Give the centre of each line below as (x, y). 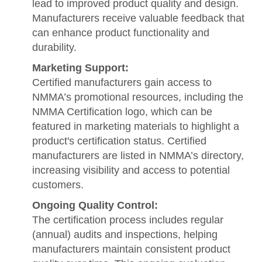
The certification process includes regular (128, 220)
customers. (58, 185)
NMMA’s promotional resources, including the (138, 97)
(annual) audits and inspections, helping (125, 234)
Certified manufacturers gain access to (122, 82)
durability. (54, 47)
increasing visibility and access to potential (131, 170)
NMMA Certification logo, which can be (122, 111)
